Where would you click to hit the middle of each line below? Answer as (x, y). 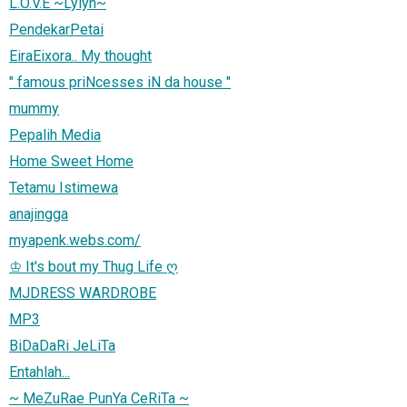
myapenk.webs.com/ (75, 240)
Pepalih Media (55, 134)
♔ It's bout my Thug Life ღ (94, 266)
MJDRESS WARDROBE (83, 293)
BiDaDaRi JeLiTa (62, 345)
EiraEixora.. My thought (80, 55)
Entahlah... (40, 372)
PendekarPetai (56, 29)
